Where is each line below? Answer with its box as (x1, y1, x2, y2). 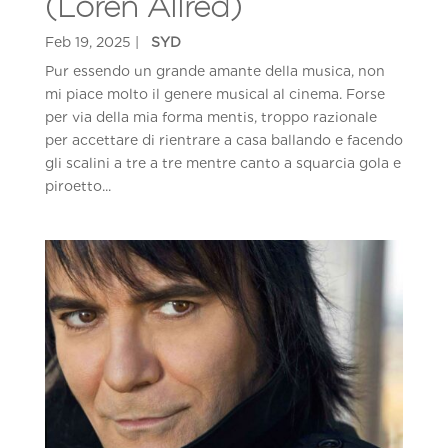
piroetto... (44, 177, 111, 194)
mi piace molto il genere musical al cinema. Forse (44, 85, 385, 102)
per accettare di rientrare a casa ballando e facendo (44, 131, 403, 148)
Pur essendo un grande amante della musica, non (44, 62, 385, 79)
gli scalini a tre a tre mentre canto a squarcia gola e (44, 154, 401, 171)
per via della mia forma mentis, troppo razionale (44, 108, 377, 125)
